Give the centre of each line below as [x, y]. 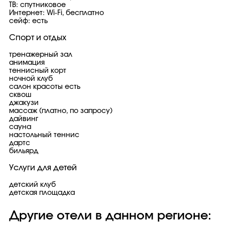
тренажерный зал [41, 55]
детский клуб [32, 185]
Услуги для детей [43, 168]
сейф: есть [28, 21]
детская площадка [42, 193]
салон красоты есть [45, 87]
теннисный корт [38, 71]
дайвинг [24, 119]
